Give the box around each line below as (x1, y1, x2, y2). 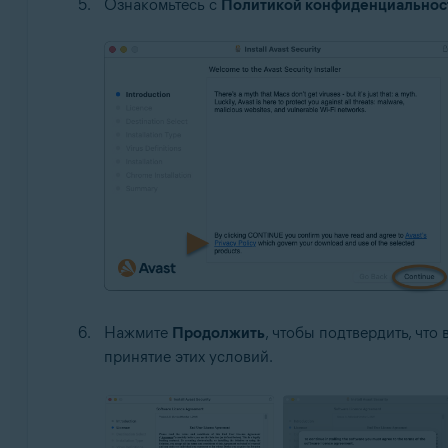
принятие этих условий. (103, 346, 273, 366)
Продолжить (171, 322, 265, 342)
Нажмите (103, 322, 172, 342)
